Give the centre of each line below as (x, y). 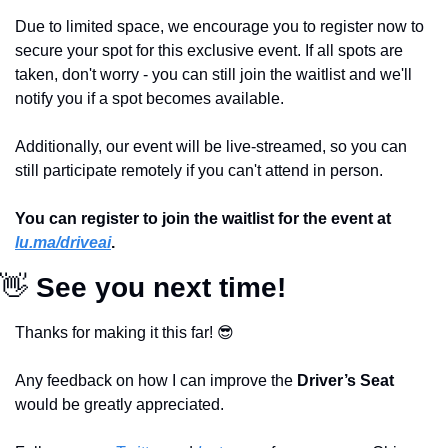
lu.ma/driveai (63, 242)
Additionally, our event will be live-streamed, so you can (211, 146)
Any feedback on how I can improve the (156, 380)
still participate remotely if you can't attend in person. (199, 170)
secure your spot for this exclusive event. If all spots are (209, 50)
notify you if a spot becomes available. (151, 98)
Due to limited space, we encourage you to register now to (219, 26)
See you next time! (157, 287)
